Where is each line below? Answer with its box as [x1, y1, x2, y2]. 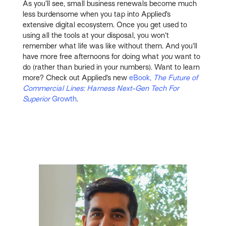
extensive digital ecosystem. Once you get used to [23, 21, 188, 29]
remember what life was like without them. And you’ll [23, 42, 198, 50]
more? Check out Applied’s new [23, 74, 130, 82]
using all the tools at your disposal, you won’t [23, 31, 169, 40]
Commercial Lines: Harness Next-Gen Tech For [23, 84, 180, 93]
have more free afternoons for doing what [23, 52, 161, 61]
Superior [23, 95, 52, 103]
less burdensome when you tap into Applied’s [23, 10, 171, 19]
